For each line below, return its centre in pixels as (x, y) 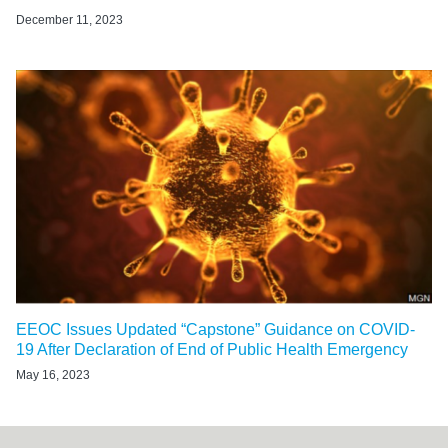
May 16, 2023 (53, 375)
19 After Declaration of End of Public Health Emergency (212, 349)
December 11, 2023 (69, 20)
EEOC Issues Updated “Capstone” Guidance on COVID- (215, 329)
